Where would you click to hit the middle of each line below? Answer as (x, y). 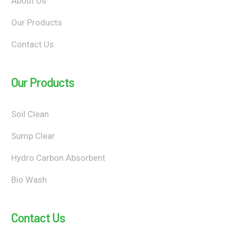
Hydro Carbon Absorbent (59, 158)
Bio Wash (29, 179)
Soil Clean (30, 114)
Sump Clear (33, 136)
